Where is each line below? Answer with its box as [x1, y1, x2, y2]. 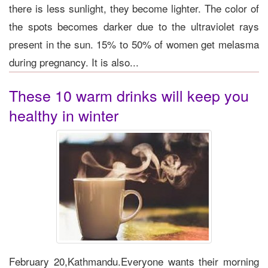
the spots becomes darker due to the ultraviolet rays [9, 18, 259, 33]
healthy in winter [9, 103, 118, 126]
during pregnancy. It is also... [9, 54, 139, 69]
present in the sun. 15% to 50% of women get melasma [9, 36, 259, 51]
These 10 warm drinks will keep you [9, 84, 249, 106]
